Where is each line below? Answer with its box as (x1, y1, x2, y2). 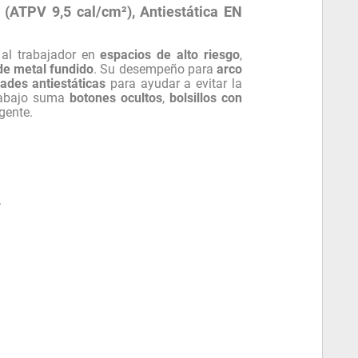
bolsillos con (169, 89, 242, 105)
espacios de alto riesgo (100, 46, 240, 62)
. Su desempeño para (93, 61, 217, 77)
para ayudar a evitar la (105, 75, 242, 91)
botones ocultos (69, 89, 162, 105)
